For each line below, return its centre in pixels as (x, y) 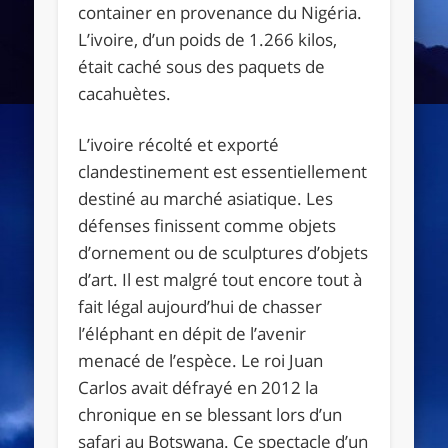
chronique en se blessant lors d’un (210, 414)
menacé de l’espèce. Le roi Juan (201, 360)
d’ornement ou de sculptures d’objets (223, 252)
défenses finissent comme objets (207, 225)
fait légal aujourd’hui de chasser (200, 306)
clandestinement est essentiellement (223, 171)
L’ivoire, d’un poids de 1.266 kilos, (208, 39)
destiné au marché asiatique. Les (206, 198)
